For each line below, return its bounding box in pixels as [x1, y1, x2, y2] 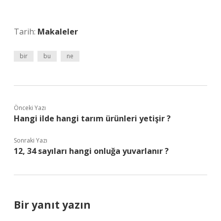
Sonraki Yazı [14, 136, 47, 145]
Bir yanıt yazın [14, 198, 91, 212]
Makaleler [37, 26, 78, 37]
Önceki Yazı [14, 104, 46, 112]
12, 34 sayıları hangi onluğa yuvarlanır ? [14, 146, 169, 156]
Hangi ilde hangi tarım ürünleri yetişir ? [14, 113, 171, 124]
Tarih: [14, 26, 37, 37]
